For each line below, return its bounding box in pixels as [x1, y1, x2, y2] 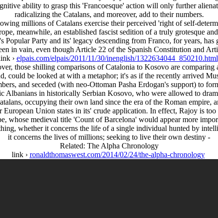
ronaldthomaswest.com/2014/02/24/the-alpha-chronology [29, 150, 205, 159]
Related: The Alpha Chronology [59, 142, 159, 150]
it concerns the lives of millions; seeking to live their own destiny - [8, 133, 210, 141]
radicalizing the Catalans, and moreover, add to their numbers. [14, 10, 204, 18]
